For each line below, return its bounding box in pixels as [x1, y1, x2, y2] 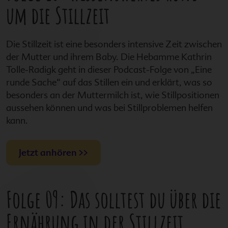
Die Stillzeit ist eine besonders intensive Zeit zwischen [6, 39, 222, 50]
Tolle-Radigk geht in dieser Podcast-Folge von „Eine [6, 64, 212, 75]
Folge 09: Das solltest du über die [6, 185, 221, 214]
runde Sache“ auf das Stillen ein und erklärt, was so [6, 77, 212, 88]
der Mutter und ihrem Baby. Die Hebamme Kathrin [6, 51, 212, 63]
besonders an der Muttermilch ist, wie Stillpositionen [6, 90, 219, 101]
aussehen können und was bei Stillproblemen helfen [6, 102, 213, 113]
